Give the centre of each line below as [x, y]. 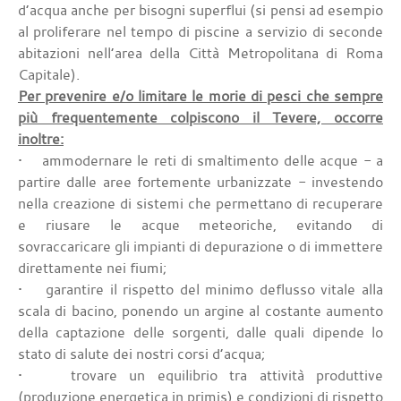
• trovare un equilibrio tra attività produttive [200, 375]
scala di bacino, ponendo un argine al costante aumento [200, 311]
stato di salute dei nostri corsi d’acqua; [141, 354]
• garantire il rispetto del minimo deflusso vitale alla [200, 290]
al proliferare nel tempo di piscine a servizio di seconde [200, 32]
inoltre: [41, 139]
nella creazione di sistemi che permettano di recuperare [200, 204]
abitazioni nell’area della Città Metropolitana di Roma [200, 53]
